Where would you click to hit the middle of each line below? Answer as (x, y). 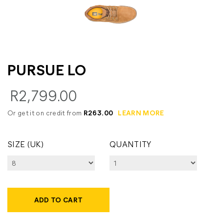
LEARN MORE (141, 113)
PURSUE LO (47, 69)
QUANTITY (131, 144)
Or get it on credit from (45, 113)
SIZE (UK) (26, 144)
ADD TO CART (58, 200)
